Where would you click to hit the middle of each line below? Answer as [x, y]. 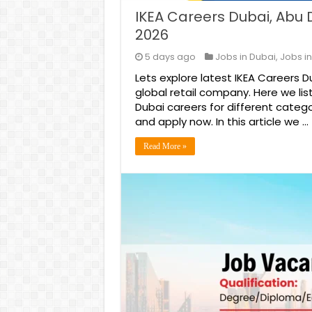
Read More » [165, 146]
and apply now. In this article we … [221, 122]
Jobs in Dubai [245, 57]
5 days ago [170, 57]
